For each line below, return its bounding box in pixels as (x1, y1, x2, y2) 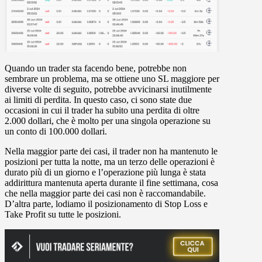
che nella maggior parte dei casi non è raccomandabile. (5, 188, 206, 198)
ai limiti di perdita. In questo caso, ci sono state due (5, 94, 192, 105)
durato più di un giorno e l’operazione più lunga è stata (5, 167, 206, 177)
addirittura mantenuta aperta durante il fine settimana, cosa (5, 177, 218, 188)
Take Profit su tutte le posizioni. (5, 209, 121, 219)
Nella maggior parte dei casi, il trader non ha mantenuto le (5, 146, 218, 156)
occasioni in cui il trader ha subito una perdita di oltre (5, 105, 199, 115)
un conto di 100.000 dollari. (5, 126, 107, 136)
